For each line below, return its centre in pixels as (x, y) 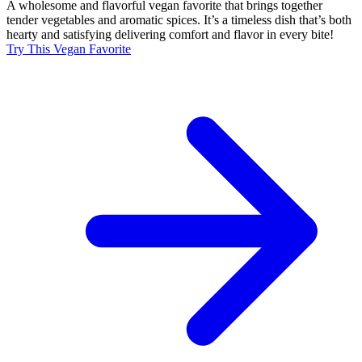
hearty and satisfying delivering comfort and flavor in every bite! (170, 35)
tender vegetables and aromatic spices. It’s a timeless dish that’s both (179, 20)
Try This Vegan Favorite (69, 49)
